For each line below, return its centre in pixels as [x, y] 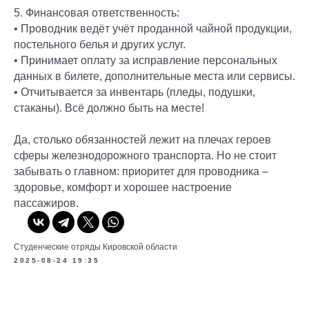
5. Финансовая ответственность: [97, 13]
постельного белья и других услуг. [100, 44]
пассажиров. [46, 203]
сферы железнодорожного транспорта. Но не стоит [145, 156]
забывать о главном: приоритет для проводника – [141, 171]
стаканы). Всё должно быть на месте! [109, 108]
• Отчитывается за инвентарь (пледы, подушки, [134, 92]
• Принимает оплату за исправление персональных [146, 60]
